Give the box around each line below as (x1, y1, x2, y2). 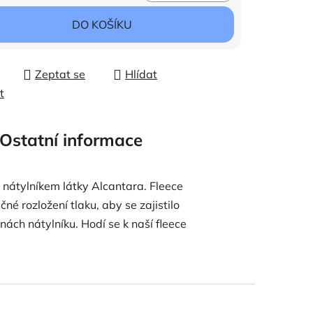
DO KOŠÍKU (71, 17, 132, 31)
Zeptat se (35, 67, 85, 81)
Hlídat (125, 67, 157, 81)
